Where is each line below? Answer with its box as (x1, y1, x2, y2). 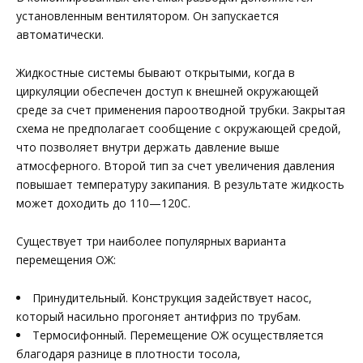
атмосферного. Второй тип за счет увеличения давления (16, 158, 335, 174)
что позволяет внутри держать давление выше (16, 139, 280, 156)
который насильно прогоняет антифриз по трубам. (16, 308, 301, 324)
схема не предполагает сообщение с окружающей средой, (16, 121, 341, 137)
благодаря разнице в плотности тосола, (16, 345, 241, 361)
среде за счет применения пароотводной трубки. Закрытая (16, 102, 345, 118)
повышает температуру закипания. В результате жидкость (16, 177, 344, 193)
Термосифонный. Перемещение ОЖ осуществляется (32, 327, 323, 343)
